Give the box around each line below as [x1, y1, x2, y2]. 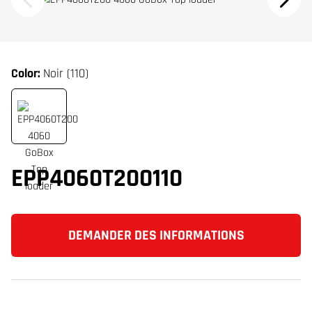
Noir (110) [43, 65, 88, 81]
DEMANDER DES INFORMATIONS [68, 226, 244, 244]
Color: [11, 65, 43, 81]
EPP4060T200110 [11, 163, 182, 194]
